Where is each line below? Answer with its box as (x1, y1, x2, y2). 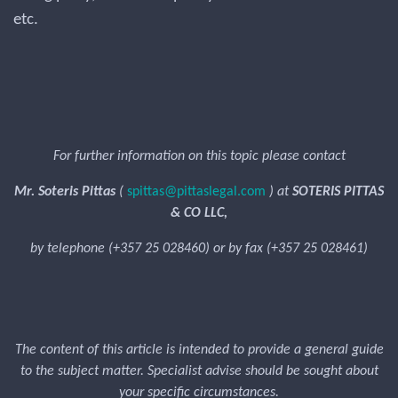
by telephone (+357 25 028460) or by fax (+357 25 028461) (30, 242, 368, 256)
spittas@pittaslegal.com (127, 185, 266, 199)
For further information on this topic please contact (52, 149, 346, 163)
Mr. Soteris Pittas (14, 185, 119, 199)
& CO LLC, (171, 206, 227, 220)
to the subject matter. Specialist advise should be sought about (20, 364, 378, 378)
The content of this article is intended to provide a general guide (14, 343, 384, 357)
